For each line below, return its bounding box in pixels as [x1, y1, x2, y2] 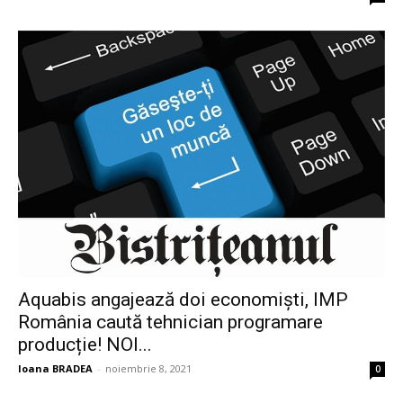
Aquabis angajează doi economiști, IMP [18, 289, 348, 311]
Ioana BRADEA [18, 362, 93, 376]
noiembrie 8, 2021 [105, 362, 192, 376]
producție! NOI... [18, 334, 152, 356]
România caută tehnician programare [18, 311, 323, 334]
